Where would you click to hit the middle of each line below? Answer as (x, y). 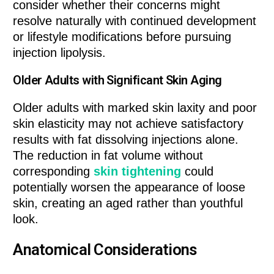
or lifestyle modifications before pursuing (122, 36)
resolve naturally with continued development (135, 20)
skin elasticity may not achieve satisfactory (128, 123)
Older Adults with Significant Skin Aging (117, 80)
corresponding (54, 171)
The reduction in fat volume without (108, 155)
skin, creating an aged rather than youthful (128, 203)
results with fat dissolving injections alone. (126, 139)
